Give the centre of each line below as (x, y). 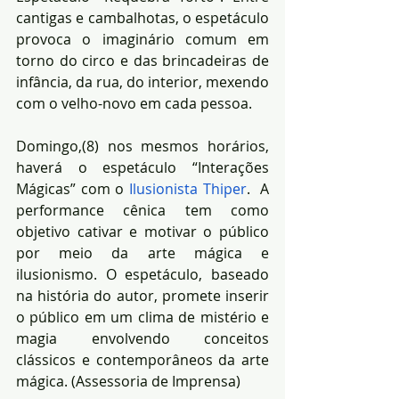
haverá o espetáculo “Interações (142, 168)
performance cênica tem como (142, 211)
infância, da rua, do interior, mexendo (142, 82)
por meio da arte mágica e (142, 253)
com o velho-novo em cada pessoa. (134, 104)
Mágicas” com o (73, 189)
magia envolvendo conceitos (142, 339)
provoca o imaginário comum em (142, 40)
